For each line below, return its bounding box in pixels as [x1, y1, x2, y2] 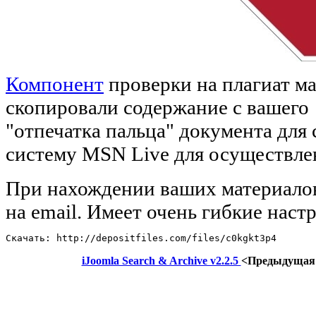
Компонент [6, 72, 104, 95]
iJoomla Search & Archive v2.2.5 [81, 254, 241, 267]
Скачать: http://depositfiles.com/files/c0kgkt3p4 [6, 232, 276, 243]
